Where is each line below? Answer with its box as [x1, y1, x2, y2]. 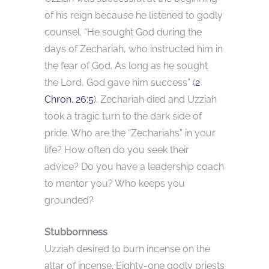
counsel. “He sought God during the [44, 26, 202, 38]
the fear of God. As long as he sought [44, 59, 208, 71]
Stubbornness [44, 226, 107, 238]
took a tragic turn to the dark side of [44, 110, 202, 122]
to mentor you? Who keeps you [44, 177, 185, 189]
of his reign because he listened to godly [44, 9, 223, 21]
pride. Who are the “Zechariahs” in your [44, 127, 216, 139]
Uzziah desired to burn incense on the [44, 243, 210, 255]
